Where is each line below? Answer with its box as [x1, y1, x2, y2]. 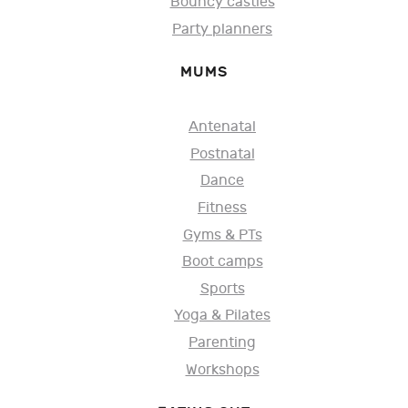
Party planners [172, 20, 272, 38]
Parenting [189, 333, 256, 352]
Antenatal [189, 118, 256, 137]
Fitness [198, 199, 247, 217]
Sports [199, 280, 245, 298]
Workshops [185, 361, 260, 379]
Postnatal [189, 145, 255, 163]
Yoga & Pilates [174, 307, 270, 325]
